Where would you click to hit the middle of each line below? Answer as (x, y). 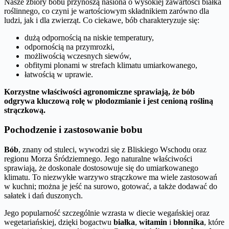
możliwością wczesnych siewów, (78, 56)
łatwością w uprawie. (59, 74)
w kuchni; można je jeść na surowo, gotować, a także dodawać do (111, 187)
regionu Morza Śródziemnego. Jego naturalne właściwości (98, 159)
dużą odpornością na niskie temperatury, (89, 37)
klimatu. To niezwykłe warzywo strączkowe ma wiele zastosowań (111, 177)
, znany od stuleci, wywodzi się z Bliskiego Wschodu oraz (112, 150)
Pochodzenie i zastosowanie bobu (73, 130)
